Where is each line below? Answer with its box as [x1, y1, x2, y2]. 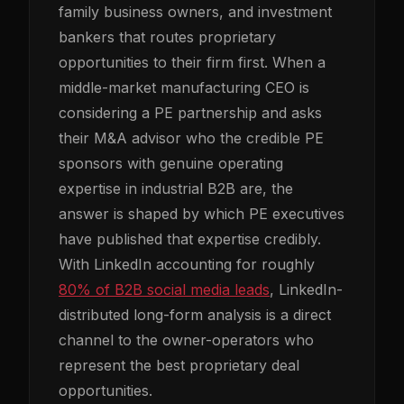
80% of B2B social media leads [59, 280, 270, 298]
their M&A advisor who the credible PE [59, 129, 324, 147]
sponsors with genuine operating [59, 154, 283, 172]
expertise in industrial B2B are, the [59, 179, 293, 197]
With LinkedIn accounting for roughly [59, 255, 315, 273]
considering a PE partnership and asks [59, 104, 322, 122]
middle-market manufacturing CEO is [59, 78, 309, 96]
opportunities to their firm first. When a [59, 53, 326, 71]
